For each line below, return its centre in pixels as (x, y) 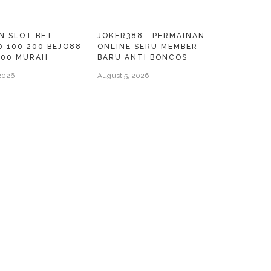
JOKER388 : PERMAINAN (152, 36)
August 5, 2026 (123, 76)
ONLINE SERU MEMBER (148, 47)
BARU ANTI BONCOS (143, 57)
